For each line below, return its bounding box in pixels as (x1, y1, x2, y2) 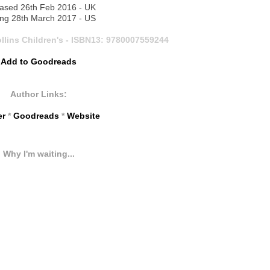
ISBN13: (71, 35, 106, 45)
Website (66, 111, 100, 121)
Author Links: (10, 89, 67, 99)
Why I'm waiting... (2, 149, 75, 159)
